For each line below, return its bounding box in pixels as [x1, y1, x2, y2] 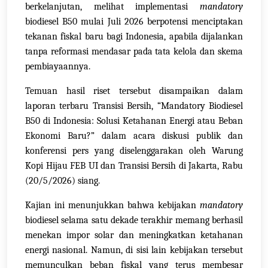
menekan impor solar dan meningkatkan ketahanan [25, 230, 243, 241]
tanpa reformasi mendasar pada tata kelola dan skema [25, 46, 243, 57]
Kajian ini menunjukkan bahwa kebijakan [25, 200, 200, 211]
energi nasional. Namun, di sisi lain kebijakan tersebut [25, 245, 243, 256]
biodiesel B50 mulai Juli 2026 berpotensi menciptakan [25, 16, 243, 28]
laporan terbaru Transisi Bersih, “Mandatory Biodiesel [25, 100, 243, 112]
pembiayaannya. [25, 61, 90, 72]
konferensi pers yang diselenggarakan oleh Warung [25, 145, 243, 157]
